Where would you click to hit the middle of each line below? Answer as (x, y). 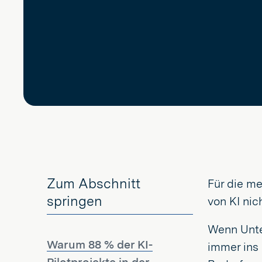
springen (75, 201)
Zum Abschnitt (94, 184)
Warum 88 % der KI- (100, 244)
